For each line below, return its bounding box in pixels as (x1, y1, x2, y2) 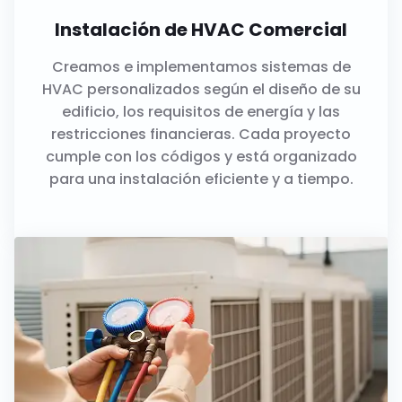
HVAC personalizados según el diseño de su (41, 79, 361, 100)
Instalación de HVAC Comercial (55, 17, 347, 43)
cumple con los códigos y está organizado (45, 146, 357, 168)
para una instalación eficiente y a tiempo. (48, 169, 354, 190)
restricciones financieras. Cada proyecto (51, 124, 351, 145)
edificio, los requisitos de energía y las (62, 101, 340, 123)
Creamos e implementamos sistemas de (51, 57, 351, 78)
